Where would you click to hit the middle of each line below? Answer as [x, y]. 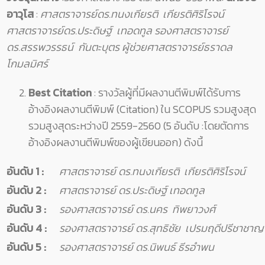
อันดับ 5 [25, 247]
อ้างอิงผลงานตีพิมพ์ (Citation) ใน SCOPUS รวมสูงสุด [142, 109]
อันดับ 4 [25, 228]
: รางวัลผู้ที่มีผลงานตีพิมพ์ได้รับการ [167, 93]
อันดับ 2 [25, 190]
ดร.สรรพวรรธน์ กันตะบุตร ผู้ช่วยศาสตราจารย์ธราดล [121, 47]
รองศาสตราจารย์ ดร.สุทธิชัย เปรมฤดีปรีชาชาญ [161, 228]
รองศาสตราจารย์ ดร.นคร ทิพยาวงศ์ [137, 209]
